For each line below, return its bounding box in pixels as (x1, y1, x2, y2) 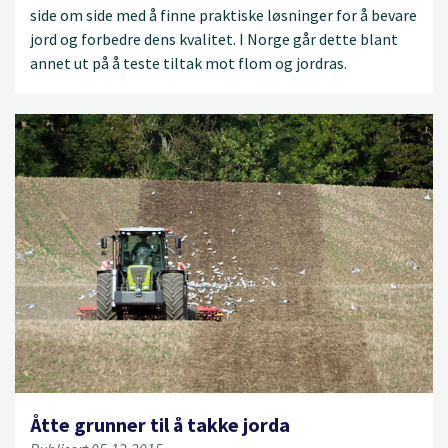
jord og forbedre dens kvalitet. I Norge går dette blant (30, 28, 398, 49)
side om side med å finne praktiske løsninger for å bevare (30, 4, 417, 25)
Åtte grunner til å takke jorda (30, 411, 290, 437)
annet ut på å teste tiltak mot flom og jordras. (30, 52, 347, 73)
